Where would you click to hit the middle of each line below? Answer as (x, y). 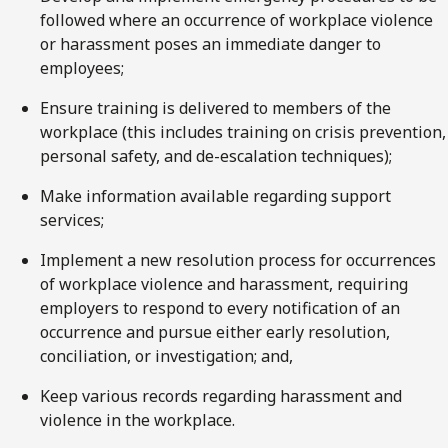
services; (72, 219)
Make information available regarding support (215, 195)
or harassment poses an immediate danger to (210, 43)
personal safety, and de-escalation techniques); (216, 155)
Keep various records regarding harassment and (221, 395)
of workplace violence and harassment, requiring (224, 283)
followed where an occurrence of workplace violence (236, 19)
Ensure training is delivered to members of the (215, 107)
